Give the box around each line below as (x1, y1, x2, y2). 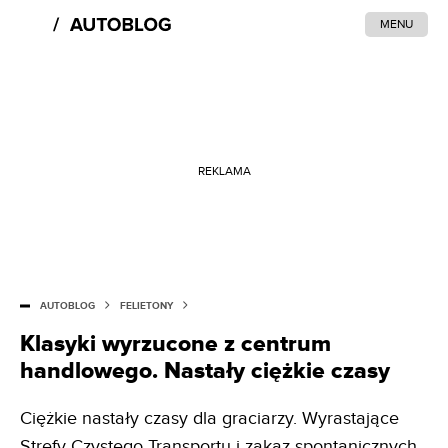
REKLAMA (197, 163, 251, 178)
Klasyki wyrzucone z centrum (20, 330, 331, 358)
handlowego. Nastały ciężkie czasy (20, 357, 390, 385)
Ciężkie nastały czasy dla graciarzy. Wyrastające (20, 408, 399, 429)
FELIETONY (120, 300, 173, 312)
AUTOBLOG (40, 300, 95, 312)
